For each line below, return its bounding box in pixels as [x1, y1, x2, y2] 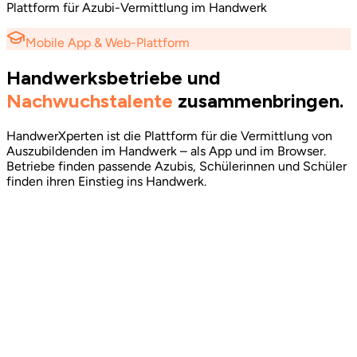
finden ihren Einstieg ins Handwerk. [6, 173, 206, 189]
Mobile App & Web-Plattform [25, 35, 190, 50]
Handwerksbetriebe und [6, 65, 221, 89]
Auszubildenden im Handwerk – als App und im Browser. [6, 143, 326, 159]
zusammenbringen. [178, 88, 343, 112]
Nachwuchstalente [6, 88, 173, 112]
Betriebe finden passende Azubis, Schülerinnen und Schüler [6, 158, 347, 174]
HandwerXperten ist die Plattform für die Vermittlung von [6, 127, 332, 143]
